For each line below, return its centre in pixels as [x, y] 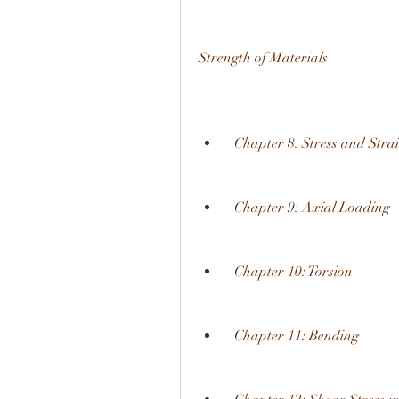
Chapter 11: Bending [297, 336]
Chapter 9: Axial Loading [312, 208]
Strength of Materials [263, 58]
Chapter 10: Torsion [293, 272]
